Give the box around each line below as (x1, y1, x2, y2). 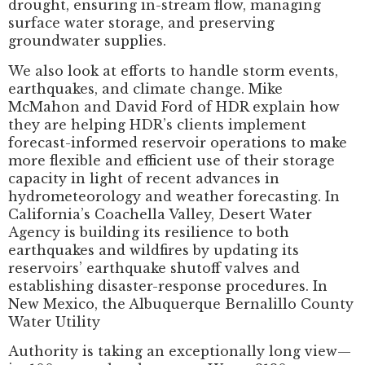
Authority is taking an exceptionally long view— (8, 343, 351, 360)
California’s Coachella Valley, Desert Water (8, 205, 312, 222)
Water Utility (8, 313, 100, 330)
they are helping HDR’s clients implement (8, 116, 306, 133)
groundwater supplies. (8, 33, 166, 50)
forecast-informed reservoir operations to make (8, 134, 347, 151)
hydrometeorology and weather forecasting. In (8, 187, 340, 204)
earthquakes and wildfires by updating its (8, 241, 299, 258)
